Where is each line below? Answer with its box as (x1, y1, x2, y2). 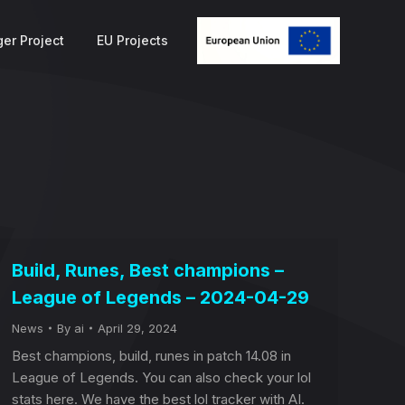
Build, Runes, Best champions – (12, 259, 284, 281)
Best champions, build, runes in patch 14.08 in (12, 347, 291, 364)
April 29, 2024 (98, 321, 177, 335)
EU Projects (97, 33, 168, 48)
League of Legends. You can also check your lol (12, 369, 311, 386)
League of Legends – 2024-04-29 (12, 287, 309, 308)
